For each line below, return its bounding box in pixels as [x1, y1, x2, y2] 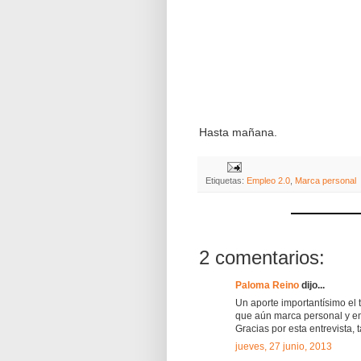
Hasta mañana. [199, 125, 277, 139]
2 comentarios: [199, 246, 325, 268]
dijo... [299, 279, 325, 291]
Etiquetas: [205, 175, 247, 185]
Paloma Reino [235, 279, 299, 291]
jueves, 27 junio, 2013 [235, 340, 332, 352]
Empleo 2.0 [247, 175, 290, 185]
